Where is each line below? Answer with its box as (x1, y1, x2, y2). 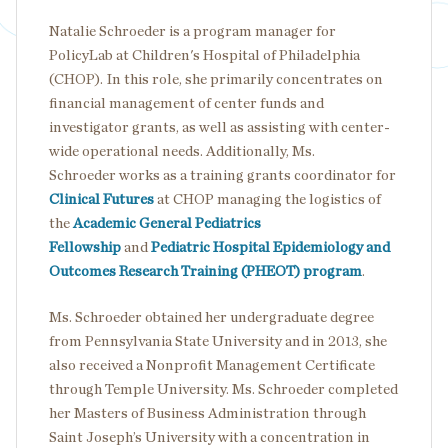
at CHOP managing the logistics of (154, 192, 381, 207)
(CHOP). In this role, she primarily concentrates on (49, 72, 383, 87)
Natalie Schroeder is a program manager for (49, 24, 336, 39)
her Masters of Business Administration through (49, 406, 366, 421)
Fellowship (49, 240, 121, 255)
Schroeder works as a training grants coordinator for (49, 168, 396, 183)
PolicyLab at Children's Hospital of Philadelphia (49, 48, 360, 63)
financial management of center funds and (49, 96, 324, 111)
